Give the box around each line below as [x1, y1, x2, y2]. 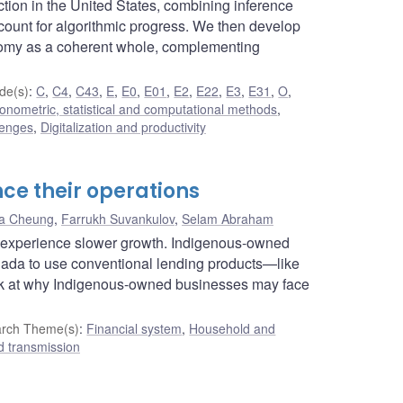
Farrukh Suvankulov [61, 209, 175, 228]
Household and [189, 318, 276, 337]
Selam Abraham [182, 209, 273, 228]
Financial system [86, 318, 183, 337]
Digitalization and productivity [40, 117, 206, 136]
